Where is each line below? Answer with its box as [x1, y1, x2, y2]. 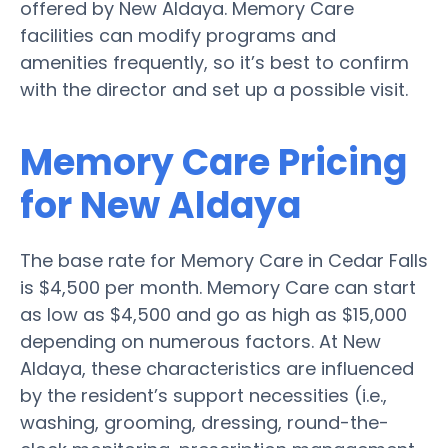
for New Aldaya [20, 179, 301, 231]
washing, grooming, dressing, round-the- [20, 409, 389, 435]
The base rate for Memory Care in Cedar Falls [20, 247, 428, 273]
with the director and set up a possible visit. [20, 76, 408, 102]
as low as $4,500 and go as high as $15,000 [20, 301, 407, 327]
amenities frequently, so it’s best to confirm [20, 49, 409, 75]
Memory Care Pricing [20, 136, 407, 188]
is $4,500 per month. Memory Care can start [20, 274, 416, 300]
